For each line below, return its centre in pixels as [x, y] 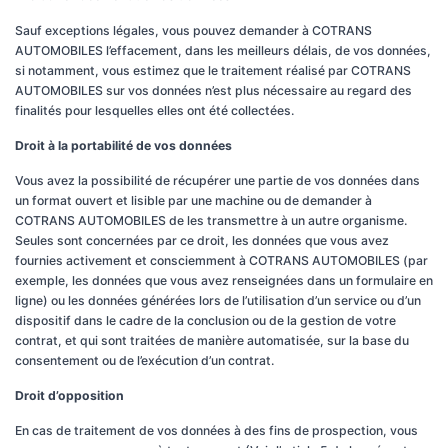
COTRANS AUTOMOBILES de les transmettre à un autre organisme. [211, 220]
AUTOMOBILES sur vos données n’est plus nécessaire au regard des [213, 90]
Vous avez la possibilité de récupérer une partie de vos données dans [217, 180]
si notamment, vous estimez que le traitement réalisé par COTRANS [213, 70]
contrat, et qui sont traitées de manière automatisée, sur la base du [212, 340]
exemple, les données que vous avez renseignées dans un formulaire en [224, 280]
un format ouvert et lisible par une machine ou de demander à [193, 200]
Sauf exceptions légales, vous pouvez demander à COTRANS [193, 30]
